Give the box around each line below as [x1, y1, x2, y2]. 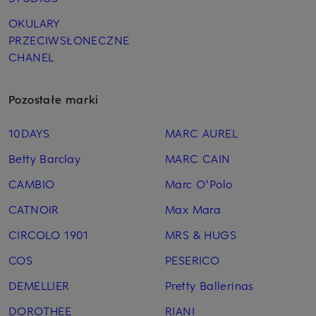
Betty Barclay [8, 150, 81, 166]
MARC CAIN [164, 150, 231, 166]
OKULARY [8, 14, 61, 30]
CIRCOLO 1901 [8, 226, 89, 242]
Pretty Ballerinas [164, 276, 254, 293]
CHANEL [8, 48, 54, 64]
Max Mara [164, 200, 221, 217]
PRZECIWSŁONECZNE [8, 31, 130, 47]
